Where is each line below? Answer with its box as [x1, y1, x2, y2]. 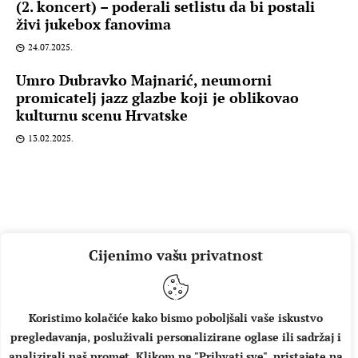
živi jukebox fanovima [16, 14, 172, 34]
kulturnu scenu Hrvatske [16, 105, 189, 125]
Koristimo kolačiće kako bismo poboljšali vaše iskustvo [29, 310, 323, 325]
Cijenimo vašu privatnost [89, 245, 263, 265]
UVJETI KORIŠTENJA [194, 332, 332, 346]
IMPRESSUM [97, 332, 177, 346]
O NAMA [26, 332, 80, 346]
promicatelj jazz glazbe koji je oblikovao [16, 88, 299, 108]
